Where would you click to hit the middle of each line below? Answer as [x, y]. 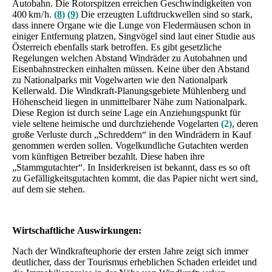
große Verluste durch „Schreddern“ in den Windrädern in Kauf [132, 134]
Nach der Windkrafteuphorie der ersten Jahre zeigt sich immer [130, 251]
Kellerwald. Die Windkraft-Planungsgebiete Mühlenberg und [129, 90]
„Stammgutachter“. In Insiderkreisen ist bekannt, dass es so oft [131, 167]
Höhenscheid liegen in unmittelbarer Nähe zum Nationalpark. [130, 101]
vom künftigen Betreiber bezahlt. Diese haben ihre [108, 156]
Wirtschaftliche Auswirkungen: [77, 230]
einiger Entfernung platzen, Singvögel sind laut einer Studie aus [134, 36]
